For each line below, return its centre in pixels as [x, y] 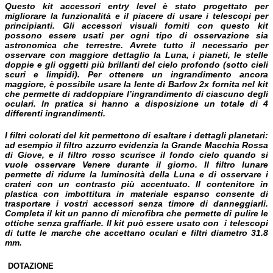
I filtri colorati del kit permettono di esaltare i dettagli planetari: [136, 135]
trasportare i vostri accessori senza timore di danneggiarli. [136, 203]
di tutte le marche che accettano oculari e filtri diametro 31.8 [136, 232]
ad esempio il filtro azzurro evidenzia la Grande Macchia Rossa [136, 145]
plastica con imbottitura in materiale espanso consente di [136, 193]
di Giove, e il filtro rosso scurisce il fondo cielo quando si [136, 154]
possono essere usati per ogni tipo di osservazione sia [136, 35]
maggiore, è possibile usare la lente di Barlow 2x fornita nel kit [136, 84]
